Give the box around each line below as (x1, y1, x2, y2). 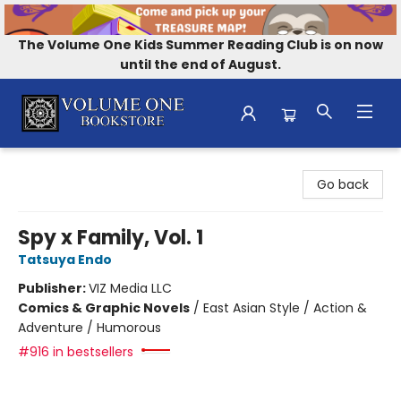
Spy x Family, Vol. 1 (18, 223, 203, 252)
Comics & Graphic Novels (18, 298, 190, 317)
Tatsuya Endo (18, 250, 112, 269)
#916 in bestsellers (18, 342, 133, 361)
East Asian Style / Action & (203, 298, 367, 317)
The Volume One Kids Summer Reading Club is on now (18, 35, 383, 54)
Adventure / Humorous (18, 318, 161, 337)
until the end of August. (120, 55, 281, 73)
